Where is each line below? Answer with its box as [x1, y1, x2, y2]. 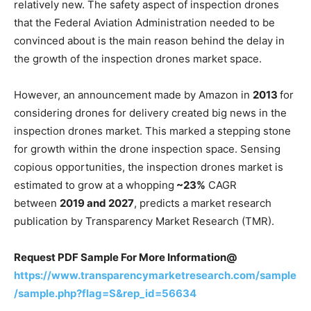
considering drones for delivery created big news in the [14, 106, 287, 120]
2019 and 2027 [60, 196, 134, 210]
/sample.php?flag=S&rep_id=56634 [14, 287, 196, 301]
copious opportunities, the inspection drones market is [14, 160, 283, 174]
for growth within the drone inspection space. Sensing [14, 142, 280, 156]
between [14, 196, 60, 210]
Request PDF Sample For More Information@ [14, 251, 237, 264]
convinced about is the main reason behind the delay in [14, 34, 285, 48]
